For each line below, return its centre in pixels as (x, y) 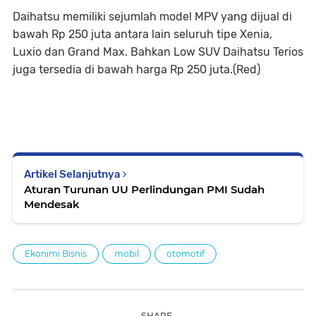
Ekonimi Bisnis (56, 254)
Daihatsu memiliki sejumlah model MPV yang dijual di (152, 17)
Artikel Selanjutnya (73, 174)
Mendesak (52, 204)
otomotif (186, 254)
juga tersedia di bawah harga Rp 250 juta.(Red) (136, 69)
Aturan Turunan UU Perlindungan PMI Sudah (144, 189)
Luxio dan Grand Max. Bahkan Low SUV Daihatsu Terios (158, 52)
